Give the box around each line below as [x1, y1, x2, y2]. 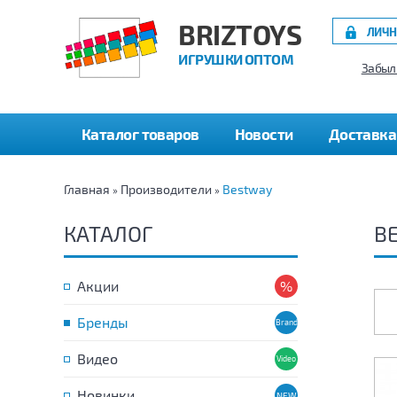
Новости [234, 125, 293, 143]
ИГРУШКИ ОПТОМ [178, 51, 294, 67]
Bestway [222, 182, 272, 197]
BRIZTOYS [178, 18, 301, 51]
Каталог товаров [82, 125, 199, 143]
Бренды [77, 314, 128, 331]
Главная [64, 182, 110, 197]
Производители [121, 182, 212, 197]
